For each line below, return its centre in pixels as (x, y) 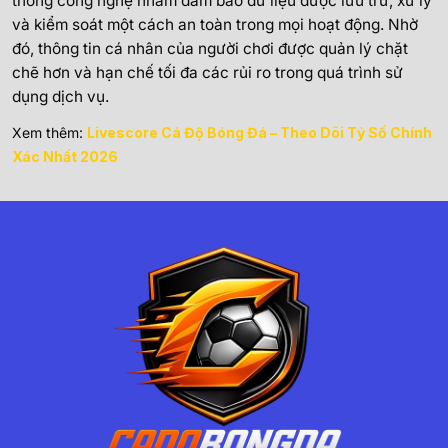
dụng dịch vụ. (60, 97)
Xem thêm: (49, 133)
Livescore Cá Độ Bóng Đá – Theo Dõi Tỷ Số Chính (259, 133)
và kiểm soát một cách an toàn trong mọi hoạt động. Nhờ (215, 25)
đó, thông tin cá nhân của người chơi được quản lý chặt (210, 49)
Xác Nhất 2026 (65, 157)
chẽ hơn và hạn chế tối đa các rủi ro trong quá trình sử (207, 73)
